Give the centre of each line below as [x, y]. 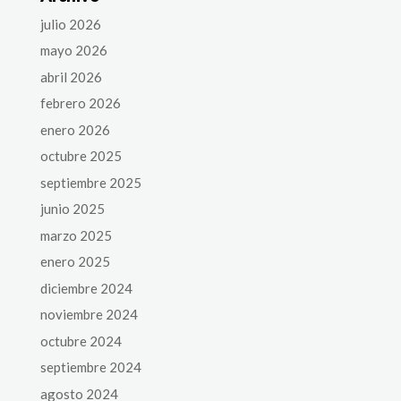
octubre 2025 [81, 156]
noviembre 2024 [89, 315]
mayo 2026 [73, 51]
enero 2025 [75, 262]
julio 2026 [70, 24]
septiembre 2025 [90, 182]
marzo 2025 [76, 235]
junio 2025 [72, 209]
